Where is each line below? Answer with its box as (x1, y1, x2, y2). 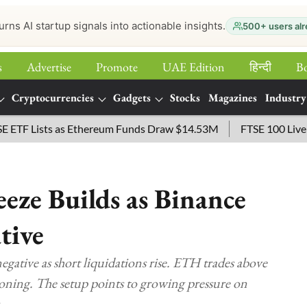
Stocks (170, 90, 200, 105)
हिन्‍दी (249, 59, 271, 75)
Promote (96, 59, 138, 75)
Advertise (27, 59, 71, 75)
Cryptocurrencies (12, 90, 94, 105)
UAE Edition (162, 59, 225, 75)
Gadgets (113, 90, 151, 105)
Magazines (208, 90, 257, 105)
